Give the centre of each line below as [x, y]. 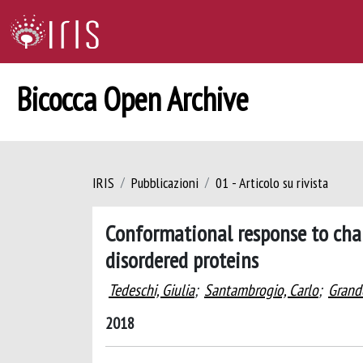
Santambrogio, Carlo [261, 290]
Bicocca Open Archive [132, 99]
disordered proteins [182, 260]
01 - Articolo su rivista [272, 183]
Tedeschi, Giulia [152, 290]
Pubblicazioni [165, 183]
